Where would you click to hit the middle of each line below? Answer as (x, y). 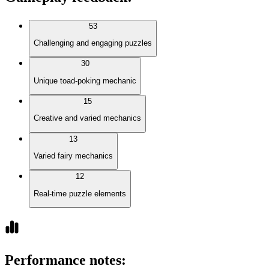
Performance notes (63, 260)
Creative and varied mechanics (87, 118)
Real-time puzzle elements (80, 193)
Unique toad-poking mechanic (85, 80)
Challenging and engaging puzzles (93, 43)
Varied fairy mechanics (73, 156)
